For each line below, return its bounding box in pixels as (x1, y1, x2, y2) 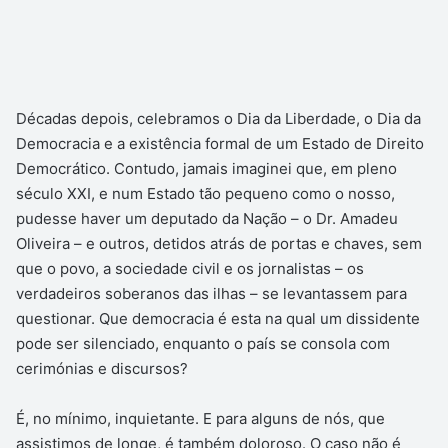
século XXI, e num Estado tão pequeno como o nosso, (16, 183, 395, 203)
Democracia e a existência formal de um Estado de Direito (16, 133, 424, 153)
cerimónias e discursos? (16, 358, 188, 378)
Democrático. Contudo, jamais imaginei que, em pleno (16, 158, 397, 178)
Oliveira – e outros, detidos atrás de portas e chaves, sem (16, 233, 422, 253)
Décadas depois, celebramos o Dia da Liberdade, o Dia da (16, 108, 421, 128)
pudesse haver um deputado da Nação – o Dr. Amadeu (16, 208, 398, 228)
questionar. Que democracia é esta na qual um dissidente (16, 308, 420, 328)
